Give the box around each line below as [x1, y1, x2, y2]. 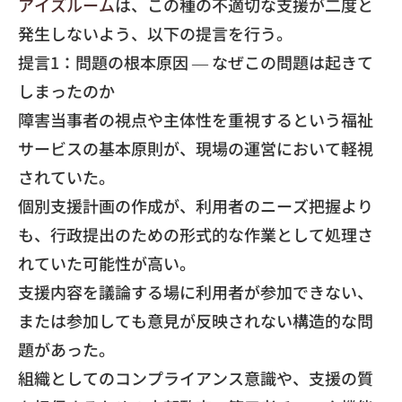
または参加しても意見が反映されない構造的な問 [18, 309, 373, 332]
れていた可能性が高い [18, 251, 179, 275]
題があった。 [18, 337, 115, 361]
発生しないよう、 [18, 22, 147, 45]
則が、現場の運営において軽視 [147, 136, 373, 160]
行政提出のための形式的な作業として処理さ [50, 223, 373, 246]
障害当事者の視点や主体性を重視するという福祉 [18, 108, 373, 131]
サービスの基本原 [18, 136, 147, 160]
